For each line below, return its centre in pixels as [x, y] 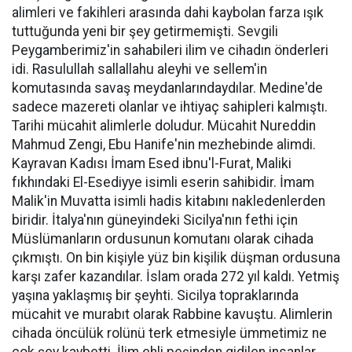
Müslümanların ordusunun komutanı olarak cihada [163, 238]
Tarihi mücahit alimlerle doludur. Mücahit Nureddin [164, 125]
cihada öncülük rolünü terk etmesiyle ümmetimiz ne [169, 333]
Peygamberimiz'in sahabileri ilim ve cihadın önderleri [170, 50]
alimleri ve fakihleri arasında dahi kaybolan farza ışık [168, 12]
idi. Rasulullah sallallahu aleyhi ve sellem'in [139, 69]
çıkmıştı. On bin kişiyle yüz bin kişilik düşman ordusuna [176, 257]
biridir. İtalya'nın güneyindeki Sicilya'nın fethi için [155, 220]
